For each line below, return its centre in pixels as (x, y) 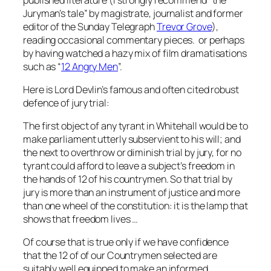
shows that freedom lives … (82, 219)
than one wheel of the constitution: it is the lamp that (135, 206)
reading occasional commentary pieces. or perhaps (134, 40)
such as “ (42, 66)
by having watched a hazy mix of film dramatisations (135, 53)
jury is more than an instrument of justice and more (132, 193)
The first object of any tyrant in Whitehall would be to (135, 126)
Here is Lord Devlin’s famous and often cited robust (131, 89)
